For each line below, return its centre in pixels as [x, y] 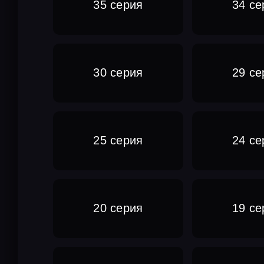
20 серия [118, 208]
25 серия [118, 141]
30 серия [118, 73]
